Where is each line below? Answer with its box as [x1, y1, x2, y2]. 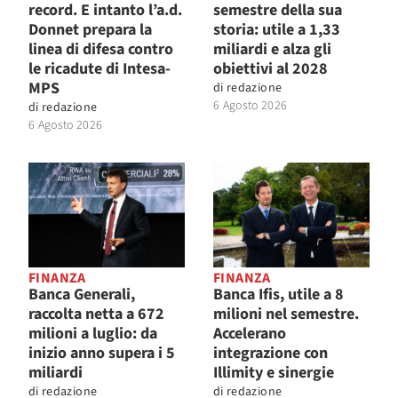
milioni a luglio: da [28, 322, 157, 345]
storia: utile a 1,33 [213, 19, 340, 42]
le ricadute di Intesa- [28, 58, 171, 81]
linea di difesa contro [28, 38, 173, 61]
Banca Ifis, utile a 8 [213, 283, 344, 306]
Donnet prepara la [28, 19, 152, 42]
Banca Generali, [28, 283, 135, 306]
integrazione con [213, 341, 328, 364]
